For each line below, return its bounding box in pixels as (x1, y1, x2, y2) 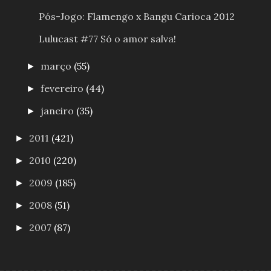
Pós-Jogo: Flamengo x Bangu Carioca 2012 (38, 10, 235, 22)
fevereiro (41, 82, 87, 94)
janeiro (41, 104, 77, 117)
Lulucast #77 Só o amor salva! (38, 32, 176, 45)
